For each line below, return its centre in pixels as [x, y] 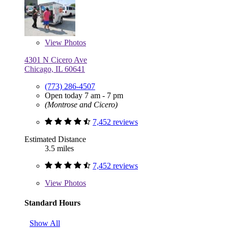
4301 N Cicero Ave [56, 60]
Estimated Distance [55, 139]
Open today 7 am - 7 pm [84, 96]
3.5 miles [59, 149]
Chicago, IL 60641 [55, 69]
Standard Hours [52, 203]
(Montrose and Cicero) [81, 105]
